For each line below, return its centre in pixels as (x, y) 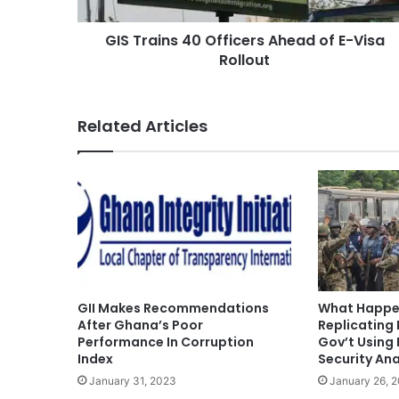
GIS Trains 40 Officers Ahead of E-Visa (244, 41)
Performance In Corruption (166, 342)
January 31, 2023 (133, 380)
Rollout (244, 61)
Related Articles (142, 126)
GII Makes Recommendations (173, 308)
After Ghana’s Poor (140, 325)
